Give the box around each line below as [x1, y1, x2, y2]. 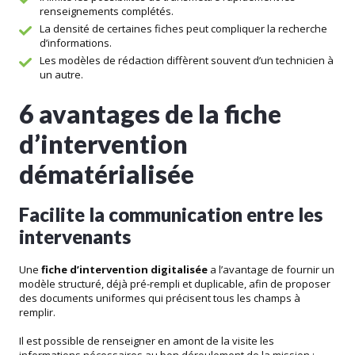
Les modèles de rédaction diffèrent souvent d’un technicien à [40, 53, 334, 68]
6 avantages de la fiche [19, 98, 281, 130]
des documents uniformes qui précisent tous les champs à [19, 291, 300, 306]
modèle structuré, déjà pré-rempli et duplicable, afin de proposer [19, 277, 330, 292]
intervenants [19, 225, 131, 249]
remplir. [19, 305, 55, 320]
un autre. [40, 67, 83, 82]
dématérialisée [19, 158, 194, 190]
